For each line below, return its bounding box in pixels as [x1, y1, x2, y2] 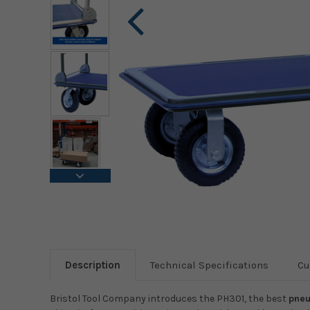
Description [65, 259, 120, 272]
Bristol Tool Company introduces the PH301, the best [50, 293, 289, 305]
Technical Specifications [150, 259, 268, 272]
